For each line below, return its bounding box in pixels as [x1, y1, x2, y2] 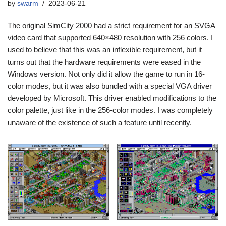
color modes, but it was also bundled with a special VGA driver [8, 82, 212, 91]
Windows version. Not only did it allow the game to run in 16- [8, 70, 205, 79]
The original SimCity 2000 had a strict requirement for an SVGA [8, 21, 215, 30]
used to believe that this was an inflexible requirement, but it [8, 45, 202, 54]
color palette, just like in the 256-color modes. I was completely [8, 106, 213, 115]
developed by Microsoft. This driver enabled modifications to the [8, 94, 216, 103]
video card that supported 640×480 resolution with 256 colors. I [8, 33, 213, 42]
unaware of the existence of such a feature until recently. [8, 118, 192, 127]
